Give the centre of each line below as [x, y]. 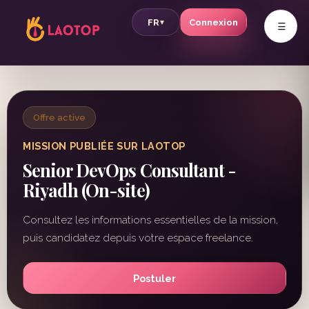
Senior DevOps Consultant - [129, 170]
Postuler [154, 278]
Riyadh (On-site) [86, 190]
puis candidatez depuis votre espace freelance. [138, 238]
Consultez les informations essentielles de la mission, [150, 220]
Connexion [213, 22]
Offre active [59, 118]
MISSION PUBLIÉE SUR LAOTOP [104, 146]
